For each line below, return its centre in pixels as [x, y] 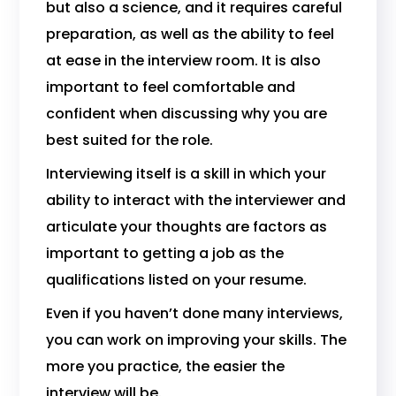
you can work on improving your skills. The [197, 340]
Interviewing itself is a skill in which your [187, 174]
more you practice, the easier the [166, 366]
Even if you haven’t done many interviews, [195, 313]
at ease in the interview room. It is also [184, 61]
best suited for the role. [130, 140]
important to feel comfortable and [171, 87]
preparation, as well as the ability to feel [190, 34]
